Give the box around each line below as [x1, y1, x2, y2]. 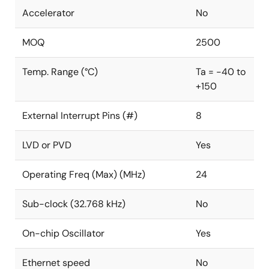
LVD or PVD [22, 139, 71, 151]
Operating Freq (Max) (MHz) [22, 168, 145, 181]
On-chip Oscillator [22, 227, 104, 240]
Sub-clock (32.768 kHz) [22, 198, 125, 210]
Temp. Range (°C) [22, 65, 98, 78]
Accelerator [22, 7, 74, 19]
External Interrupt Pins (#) [22, 109, 138, 122]
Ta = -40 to [196, 65, 246, 78]
